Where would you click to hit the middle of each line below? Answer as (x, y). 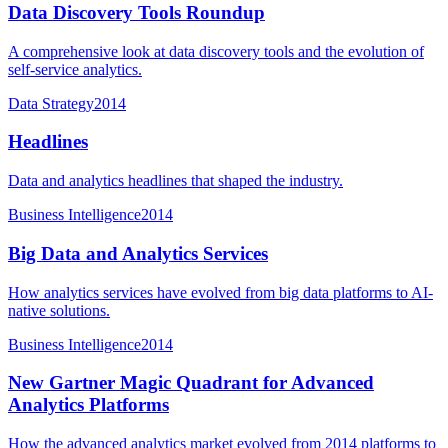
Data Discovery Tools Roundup (136, 13)
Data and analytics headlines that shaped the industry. (175, 181)
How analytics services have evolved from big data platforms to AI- (220, 292)
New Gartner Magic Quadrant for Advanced (191, 383)
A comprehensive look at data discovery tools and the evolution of (216, 51)
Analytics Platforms (88, 405)
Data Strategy (51, 103)
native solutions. (59, 310)
